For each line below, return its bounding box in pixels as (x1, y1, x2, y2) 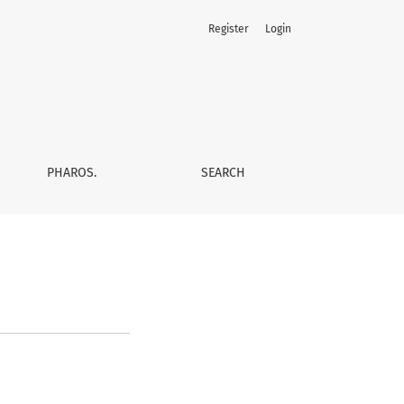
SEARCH (200, 165, 245, 180)
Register (208, 23, 249, 35)
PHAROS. (46, 165, 96, 180)
